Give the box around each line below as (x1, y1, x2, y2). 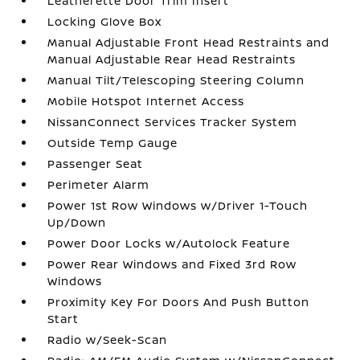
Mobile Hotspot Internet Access (47, 93, 245, 108)
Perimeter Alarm (47, 177, 150, 192)
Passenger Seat (47, 156, 144, 171)
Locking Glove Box (47, 14, 162, 29)
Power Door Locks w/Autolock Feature (47, 235, 291, 251)
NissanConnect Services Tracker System (47, 114, 298, 129)
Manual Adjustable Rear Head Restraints (47, 51, 297, 67)
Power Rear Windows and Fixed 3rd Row (47, 256, 297, 272)
